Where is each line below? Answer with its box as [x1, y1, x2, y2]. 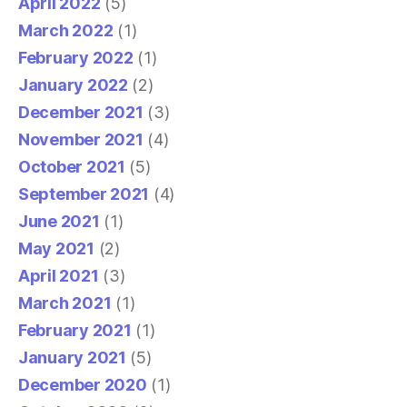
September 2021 [18, 184, 150, 203]
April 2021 [18, 265, 99, 285]
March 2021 [18, 293, 112, 313]
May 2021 [18, 238, 94, 258]
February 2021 [18, 320, 132, 340]
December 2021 [18, 102, 144, 122]
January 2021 [18, 347, 126, 367]
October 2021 [18, 156, 125, 176]
